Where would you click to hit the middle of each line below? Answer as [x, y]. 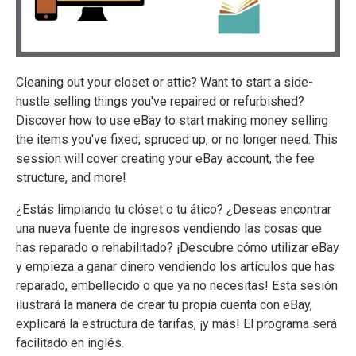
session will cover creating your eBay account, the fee [165, 158]
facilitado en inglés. [70, 342]
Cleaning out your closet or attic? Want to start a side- [164, 82]
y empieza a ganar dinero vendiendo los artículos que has [175, 266]
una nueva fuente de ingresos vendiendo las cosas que [169, 228]
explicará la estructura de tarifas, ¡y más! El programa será [176, 323]
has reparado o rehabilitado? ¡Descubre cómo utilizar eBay [178, 247]
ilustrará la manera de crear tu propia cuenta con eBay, [164, 304]
